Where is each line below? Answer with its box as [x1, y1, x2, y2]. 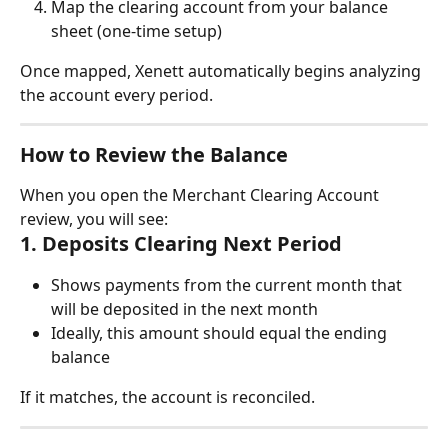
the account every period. [20, 84, 213, 107]
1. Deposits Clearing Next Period [20, 230, 342, 258]
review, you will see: [20, 208, 168, 231]
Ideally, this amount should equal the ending [51, 322, 391, 345]
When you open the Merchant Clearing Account [20, 184, 383, 207]
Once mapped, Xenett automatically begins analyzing [20, 60, 425, 83]
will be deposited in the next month [51, 298, 318, 321]
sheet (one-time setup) [51, 20, 222, 43]
